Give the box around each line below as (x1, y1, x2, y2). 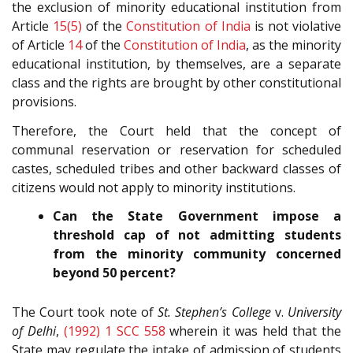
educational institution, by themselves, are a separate (12, 55, 341, 73)
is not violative (250, 17, 342, 35)
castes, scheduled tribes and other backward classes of (12, 159, 341, 177)
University (288, 303, 342, 321)
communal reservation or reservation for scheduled (12, 140, 341, 158)
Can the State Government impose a (53, 207, 341, 225)
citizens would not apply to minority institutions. (12, 178, 295, 196)
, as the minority (246, 36, 341, 54)
